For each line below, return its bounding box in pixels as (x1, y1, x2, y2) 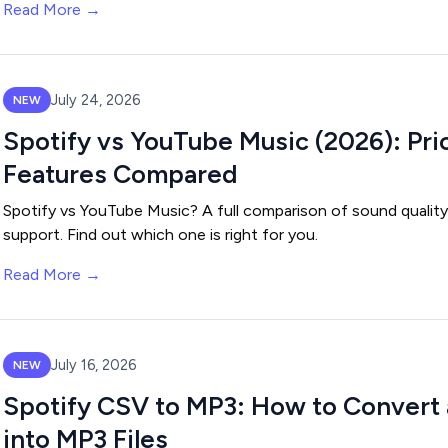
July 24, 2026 (51, 90, 140, 109)
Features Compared (3, 159, 237, 189)
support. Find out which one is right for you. (3, 225, 318, 244)
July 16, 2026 (51, 355, 136, 374)
